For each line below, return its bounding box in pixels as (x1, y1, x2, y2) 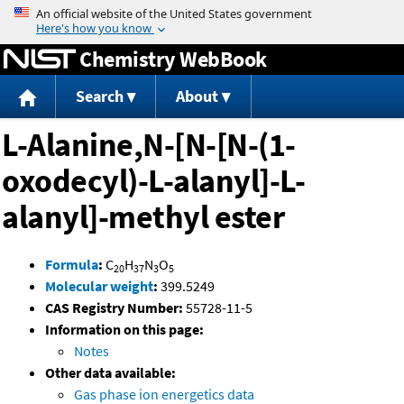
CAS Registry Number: (45, 298, 183, 317)
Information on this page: (45, 320, 204, 339)
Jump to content (151, 4, 252, 22)
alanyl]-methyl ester (2, 197, 284, 238)
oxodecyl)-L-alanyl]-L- (2, 161, 305, 202)
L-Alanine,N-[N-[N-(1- (2, 124, 296, 166)
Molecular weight (45, 277, 153, 296)
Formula (45, 255, 98, 274)
